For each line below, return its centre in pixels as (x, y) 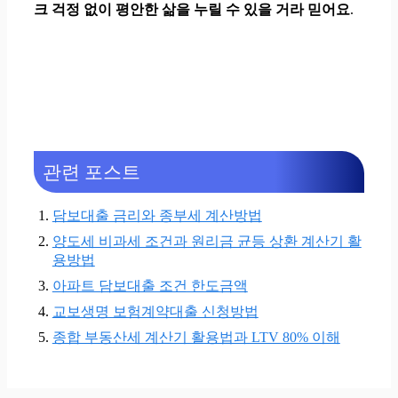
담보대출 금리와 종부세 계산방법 (157, 215)
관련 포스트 (92, 171)
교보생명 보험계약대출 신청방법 (155, 311)
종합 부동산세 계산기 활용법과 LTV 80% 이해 (196, 337)
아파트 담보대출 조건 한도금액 (150, 285)
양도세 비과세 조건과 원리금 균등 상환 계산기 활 (207, 241)
